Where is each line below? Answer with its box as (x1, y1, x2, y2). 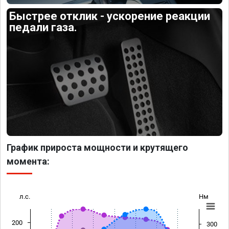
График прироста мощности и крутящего (7, 142, 188, 153)
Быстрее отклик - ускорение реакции (9, 10, 211, 23)
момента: (7, 155, 50, 167)
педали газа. (9, 21, 78, 34)
